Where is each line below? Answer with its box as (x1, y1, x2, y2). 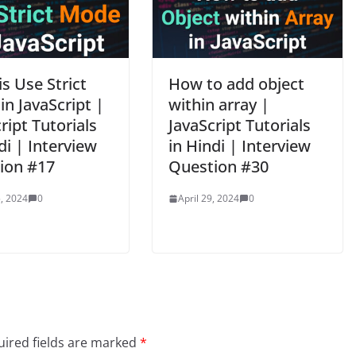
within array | (168, 94, 269, 116)
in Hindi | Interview (168, 135, 311, 157)
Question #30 (168, 156, 269, 178)
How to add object (168, 73, 304, 95)
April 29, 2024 (178, 192, 239, 206)
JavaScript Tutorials (168, 114, 311, 137)
